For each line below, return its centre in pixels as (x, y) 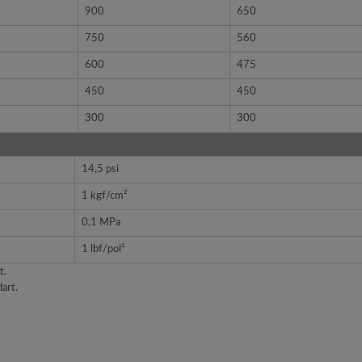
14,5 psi (100, 169)
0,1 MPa (101, 223)
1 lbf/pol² (103, 249)
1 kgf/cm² (104, 196)
